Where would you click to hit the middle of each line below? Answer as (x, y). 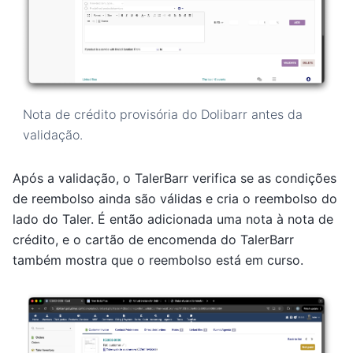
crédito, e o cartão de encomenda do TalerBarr (153, 239)
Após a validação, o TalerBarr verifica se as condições (175, 178)
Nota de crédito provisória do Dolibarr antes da (162, 114)
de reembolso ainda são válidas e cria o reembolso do (175, 198)
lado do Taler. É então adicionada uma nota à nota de (173, 219)
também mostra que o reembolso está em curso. (158, 260)
